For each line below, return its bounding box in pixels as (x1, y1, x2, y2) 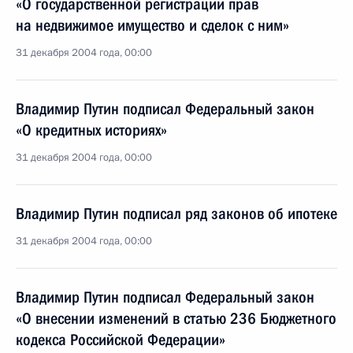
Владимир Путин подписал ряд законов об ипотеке (16, 204, 337, 223)
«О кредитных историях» (16, 121, 167, 139)
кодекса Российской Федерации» (16, 330, 225, 349)
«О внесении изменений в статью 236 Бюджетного (16, 309, 336, 328)
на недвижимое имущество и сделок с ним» (16, 16, 289, 35)
